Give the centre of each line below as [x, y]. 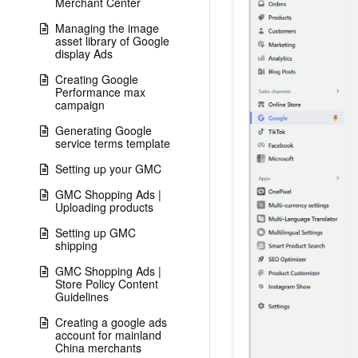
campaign [80, 105]
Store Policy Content [107, 284]
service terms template [113, 143]
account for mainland [108, 335]
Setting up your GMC [108, 169]
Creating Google [97, 79]
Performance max [100, 92]
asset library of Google [112, 41]
